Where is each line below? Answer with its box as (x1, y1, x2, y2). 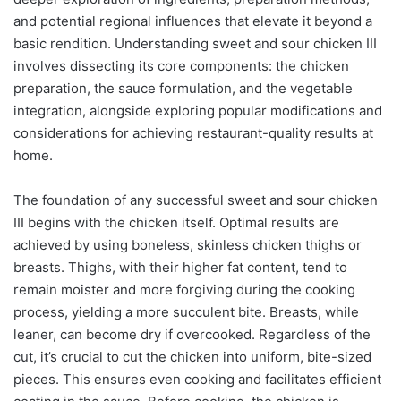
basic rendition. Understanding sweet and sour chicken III (13, 34, 377, 52)
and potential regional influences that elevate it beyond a (13, 12, 372, 30)
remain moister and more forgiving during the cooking (13, 280, 355, 298)
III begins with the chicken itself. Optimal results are (13, 213, 339, 231)
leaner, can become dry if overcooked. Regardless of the (13, 325, 371, 343)
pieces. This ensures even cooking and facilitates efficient (13, 370, 381, 388)
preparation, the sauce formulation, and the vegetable (13, 79, 353, 97)
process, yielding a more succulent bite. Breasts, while (13, 303, 359, 320)
